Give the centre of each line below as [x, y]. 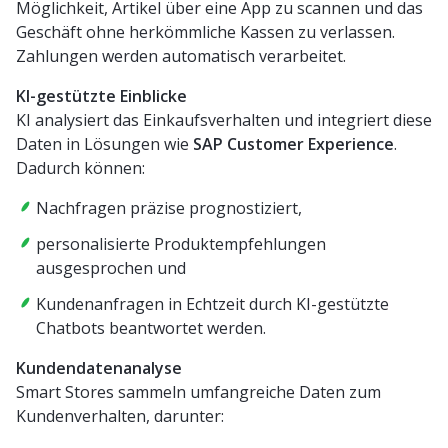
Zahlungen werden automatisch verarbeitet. [181, 55]
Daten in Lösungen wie [104, 143]
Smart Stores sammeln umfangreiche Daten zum [198, 391]
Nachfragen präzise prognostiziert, [169, 207]
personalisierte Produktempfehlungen [181, 243]
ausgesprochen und [111, 267]
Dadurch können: [80, 167]
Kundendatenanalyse [99, 367]
